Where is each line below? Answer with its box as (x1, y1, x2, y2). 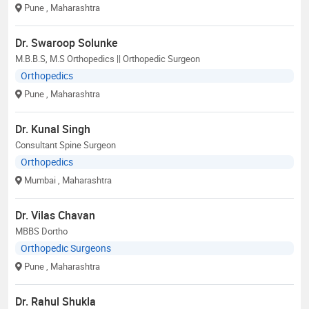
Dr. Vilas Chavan (15, 207, 95, 223)
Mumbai (24, 173, 56, 186)
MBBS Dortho (15, 224, 68, 237)
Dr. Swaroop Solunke (15, 34, 118, 50)
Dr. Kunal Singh (15, 121, 90, 137)
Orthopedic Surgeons (21, 241, 111, 255)
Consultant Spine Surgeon (15, 138, 116, 151)
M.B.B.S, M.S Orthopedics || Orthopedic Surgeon (15, 52, 200, 65)
